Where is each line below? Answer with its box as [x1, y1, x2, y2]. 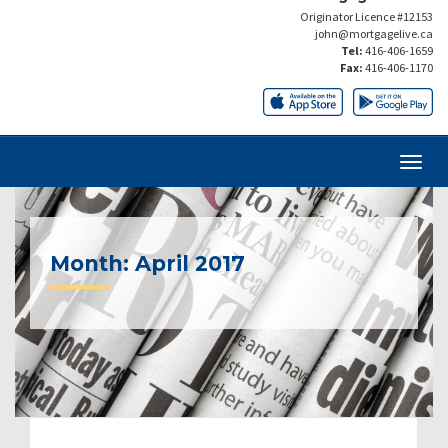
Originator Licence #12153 [300, 8, 433, 24]
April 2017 [135, 250, 245, 276]
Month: [50, 250, 135, 276]
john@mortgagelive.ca [315, 25, 433, 41]
